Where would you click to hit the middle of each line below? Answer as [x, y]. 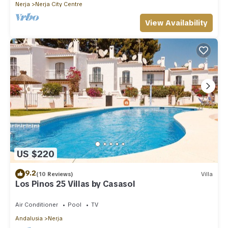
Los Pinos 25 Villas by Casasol [75, 184]
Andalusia [29, 219]
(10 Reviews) [55, 174]
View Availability [176, 23]
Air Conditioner [37, 205]
